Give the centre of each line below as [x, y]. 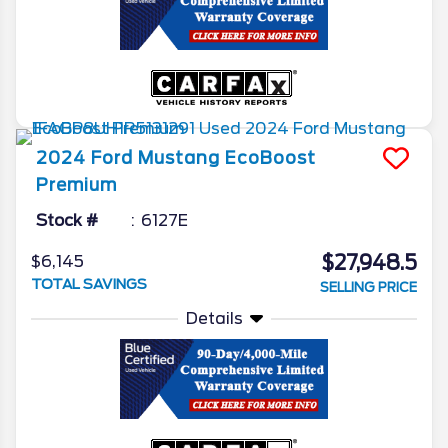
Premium [76, 184]
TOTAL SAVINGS [89, 283]
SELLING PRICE [368, 287]
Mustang [179, 157]
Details [214, 318]
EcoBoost [270, 157]
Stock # [67, 220]
